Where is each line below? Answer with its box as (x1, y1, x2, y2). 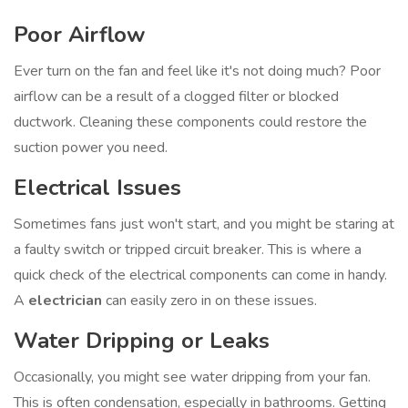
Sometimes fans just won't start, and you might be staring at (14, 214, 394, 235)
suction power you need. (14, 138, 168, 158)
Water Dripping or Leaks (14, 326, 270, 356)
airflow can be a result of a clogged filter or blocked (14, 87, 339, 107)
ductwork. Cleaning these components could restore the (14, 112, 367, 133)
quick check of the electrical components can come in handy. (14, 265, 387, 286)
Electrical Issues (14, 173, 181, 203)
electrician (28, 291, 102, 311)
